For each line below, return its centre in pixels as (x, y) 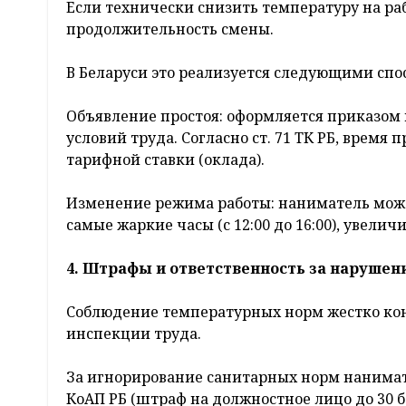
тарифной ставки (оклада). (165, 159)
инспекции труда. (134, 333)
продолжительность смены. (170, 29)
